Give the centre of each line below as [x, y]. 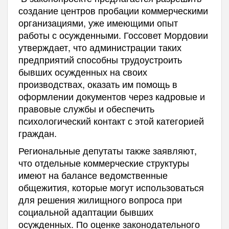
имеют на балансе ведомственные [93, 175]
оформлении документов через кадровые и [111, 96]
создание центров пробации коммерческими [113, 10]
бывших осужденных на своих [83, 71]
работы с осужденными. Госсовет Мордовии [113, 35]
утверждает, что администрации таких [100, 47]
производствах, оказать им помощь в [98, 84]
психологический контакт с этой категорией [111, 120]
